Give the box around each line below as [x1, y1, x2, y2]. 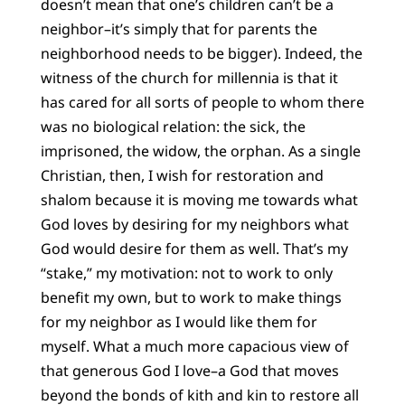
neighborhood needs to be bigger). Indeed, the [40, 43, 363, 64]
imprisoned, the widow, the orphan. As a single [40, 141, 361, 162]
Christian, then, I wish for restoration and [40, 165, 324, 186]
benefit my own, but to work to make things [40, 287, 342, 308]
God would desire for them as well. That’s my [40, 239, 348, 259]
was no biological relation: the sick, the [40, 117, 306, 137]
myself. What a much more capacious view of [40, 336, 349, 357]
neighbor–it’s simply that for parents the [40, 19, 317, 40]
